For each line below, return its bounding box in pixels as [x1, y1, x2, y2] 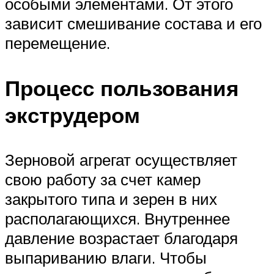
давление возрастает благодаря [5, 228, 238, 248]
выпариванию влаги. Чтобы [5, 247, 207, 267]
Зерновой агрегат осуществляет [5, 149, 237, 169]
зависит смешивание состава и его [5, 13, 262, 34]
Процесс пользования [5, 74, 239, 102]
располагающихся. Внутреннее [5, 208, 230, 228]
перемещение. [5, 33, 110, 53]
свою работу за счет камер [5, 169, 201, 189]
